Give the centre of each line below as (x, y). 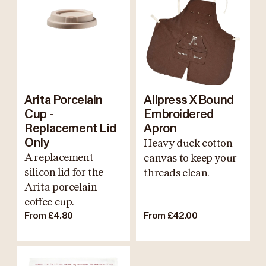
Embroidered (179, 114)
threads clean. (177, 172)
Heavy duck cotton (188, 143)
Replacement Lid (71, 129)
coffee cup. (49, 202)
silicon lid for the (64, 172)
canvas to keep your (190, 158)
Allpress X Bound (189, 100)
